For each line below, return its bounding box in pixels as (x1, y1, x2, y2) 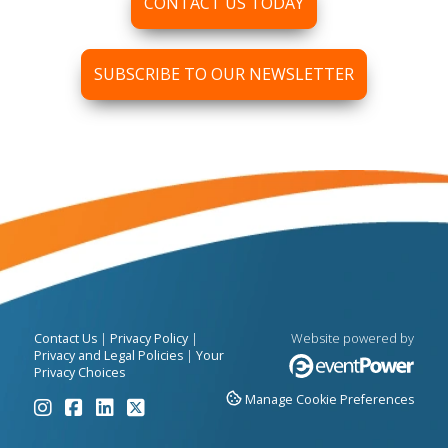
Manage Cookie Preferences (245, 391, 415, 409)
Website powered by (291, 329, 415, 348)
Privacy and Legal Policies (33, 347, 183, 365)
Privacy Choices (33, 364, 125, 382)
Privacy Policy (109, 330, 188, 348)
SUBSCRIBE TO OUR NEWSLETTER (94, 63, 354, 86)
